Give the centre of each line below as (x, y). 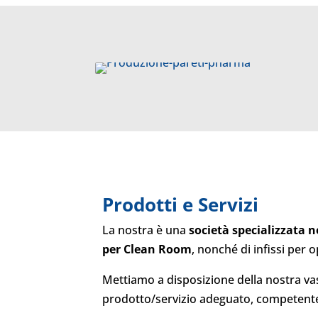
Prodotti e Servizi (181, 205)
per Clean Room (147, 250)
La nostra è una (146, 230)
